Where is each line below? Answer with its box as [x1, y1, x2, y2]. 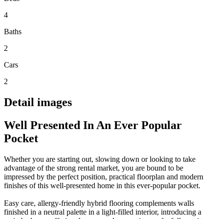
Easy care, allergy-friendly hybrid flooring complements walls [4, 198, 194, 207]
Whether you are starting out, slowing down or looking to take [4, 154, 196, 163]
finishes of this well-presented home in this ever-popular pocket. [4, 181, 200, 190]
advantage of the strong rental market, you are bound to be [4, 163, 183, 172]
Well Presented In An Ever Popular [4, 118, 182, 131]
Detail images [4, 95, 72, 109]
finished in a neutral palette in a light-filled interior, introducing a [4, 207, 201, 216]
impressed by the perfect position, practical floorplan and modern [4, 172, 203, 181]
